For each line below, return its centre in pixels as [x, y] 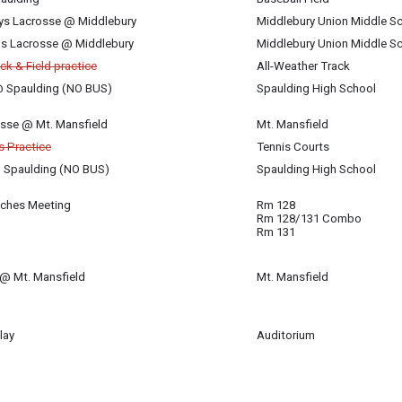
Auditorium [286, 335]
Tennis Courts [293, 147]
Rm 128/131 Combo [309, 218]
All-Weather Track [303, 66]
